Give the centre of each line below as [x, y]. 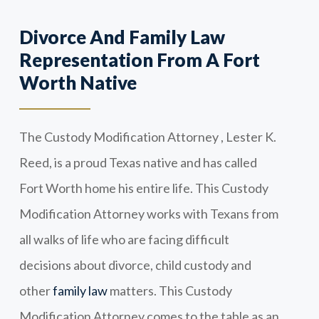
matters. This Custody [169, 290]
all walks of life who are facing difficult [124, 239]
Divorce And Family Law [122, 37]
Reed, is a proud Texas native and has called [138, 162]
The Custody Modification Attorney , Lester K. [147, 136]
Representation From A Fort [139, 59]
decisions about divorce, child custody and [135, 265]
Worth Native [78, 82]
